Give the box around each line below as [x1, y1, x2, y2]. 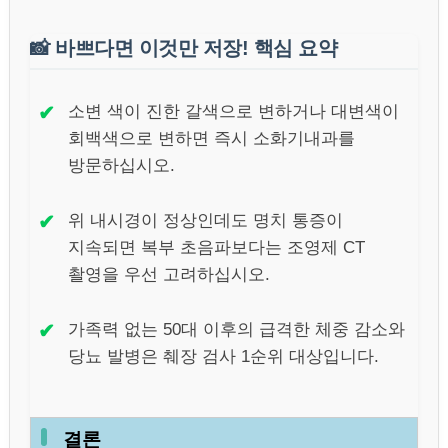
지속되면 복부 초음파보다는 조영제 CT [68, 237, 365, 257]
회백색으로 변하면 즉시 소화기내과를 [68, 128, 355, 148]
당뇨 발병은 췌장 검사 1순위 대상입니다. [68, 346, 379, 366]
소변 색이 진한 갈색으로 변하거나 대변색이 [68, 101, 399, 121]
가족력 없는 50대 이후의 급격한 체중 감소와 [68, 319, 405, 339]
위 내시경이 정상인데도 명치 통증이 [68, 210, 343, 230]
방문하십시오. [68, 155, 175, 175]
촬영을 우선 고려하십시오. [68, 264, 270, 284]
